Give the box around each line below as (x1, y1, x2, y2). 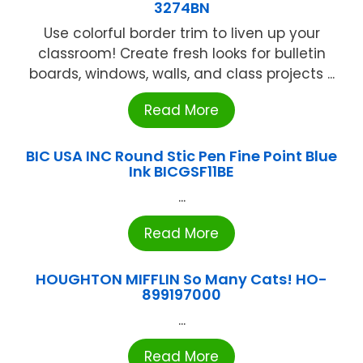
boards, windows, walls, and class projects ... (28, 63, 335, 83)
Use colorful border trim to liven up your (43, 23, 320, 43)
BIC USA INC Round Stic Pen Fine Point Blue (26, 145, 337, 166)
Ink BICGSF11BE (129, 160, 234, 181)
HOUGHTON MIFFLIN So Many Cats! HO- (36, 268, 327, 289)
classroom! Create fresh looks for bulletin (37, 43, 326, 63)
